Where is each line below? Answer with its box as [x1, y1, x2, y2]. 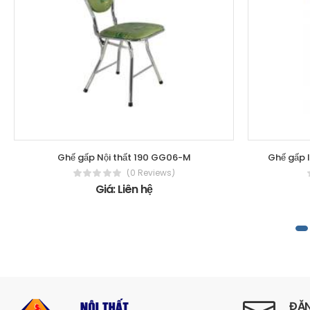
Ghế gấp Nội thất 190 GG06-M [57, 151, 191, 165]
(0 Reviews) [126, 167, 175, 179]
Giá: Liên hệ [95, 181, 153, 198]
